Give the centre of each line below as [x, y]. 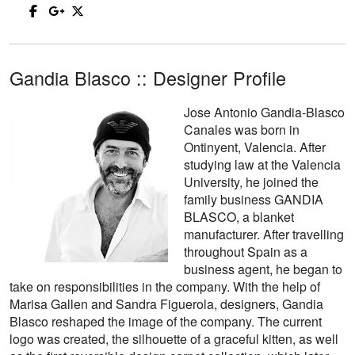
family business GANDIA [254, 200]
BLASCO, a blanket [239, 217]
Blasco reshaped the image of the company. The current [166, 322]
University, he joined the [251, 182]
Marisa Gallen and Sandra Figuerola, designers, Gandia [166, 304]
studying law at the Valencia [262, 165]
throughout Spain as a [246, 252]
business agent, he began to [263, 269]
